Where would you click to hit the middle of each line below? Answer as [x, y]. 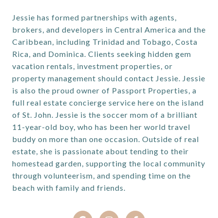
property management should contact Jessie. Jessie [109, 78]
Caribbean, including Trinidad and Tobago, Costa [105, 42]
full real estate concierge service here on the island [108, 102]
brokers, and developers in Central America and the [109, 29]
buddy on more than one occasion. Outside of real [106, 139]
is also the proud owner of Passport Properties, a [104, 90]
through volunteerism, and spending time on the [101, 175]
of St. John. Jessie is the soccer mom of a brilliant [105, 115]
